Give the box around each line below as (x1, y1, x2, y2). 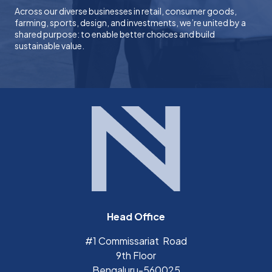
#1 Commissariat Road (85, 234, 187, 247)
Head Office (107, 209, 165, 223)
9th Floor (116, 248, 156, 262)
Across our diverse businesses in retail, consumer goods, (15, 5, 237, 16)
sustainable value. (15, 39, 84, 51)
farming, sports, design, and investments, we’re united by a (15, 16, 246, 28)
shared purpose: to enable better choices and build (15, 28, 215, 39)
